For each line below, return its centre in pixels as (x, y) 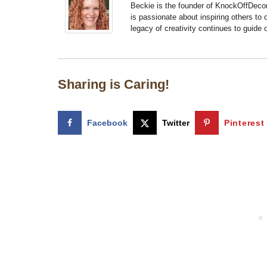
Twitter (176, 122)
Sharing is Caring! (114, 85)
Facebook (107, 122)
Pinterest (244, 122)
